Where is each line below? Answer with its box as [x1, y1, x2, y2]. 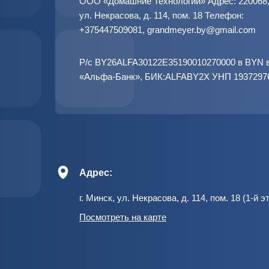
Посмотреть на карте [79, 211, 166, 222]
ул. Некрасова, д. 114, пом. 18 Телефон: [79, 10, 244, 20]
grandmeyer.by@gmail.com [147, 25, 256, 35]
